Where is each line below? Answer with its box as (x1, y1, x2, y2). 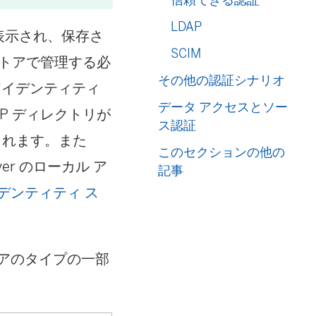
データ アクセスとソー (158, 99, 288, 114)
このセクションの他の (158, 145, 286, 159)
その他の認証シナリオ (158, 73, 286, 87)
